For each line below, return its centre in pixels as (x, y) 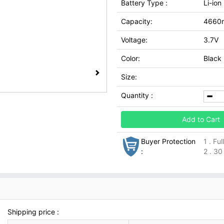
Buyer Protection (168, 141)
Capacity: (137, 21)
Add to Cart (201, 119)
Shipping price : (33, 212)
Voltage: (134, 40)
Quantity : (137, 95)
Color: (130, 58)
